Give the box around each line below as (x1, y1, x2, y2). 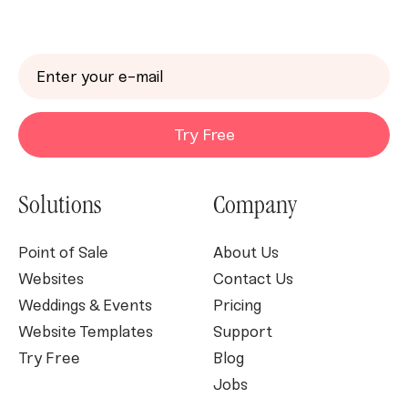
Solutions (18, 194, 101, 222)
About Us (213, 243, 279, 262)
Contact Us (213, 270, 293, 289)
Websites (18, 270, 84, 289)
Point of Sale (18, 243, 112, 262)
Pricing (213, 296, 261, 315)
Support (213, 322, 272, 342)
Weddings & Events (18, 296, 152, 315)
